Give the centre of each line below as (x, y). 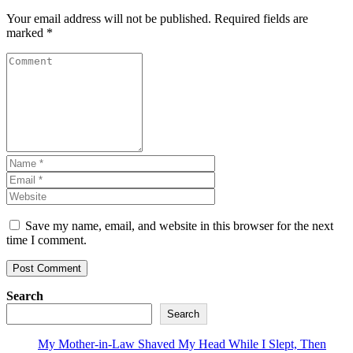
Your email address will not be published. (109, 18)
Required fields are (261, 18)
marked (26, 32)
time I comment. (46, 240)
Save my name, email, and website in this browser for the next (179, 225)
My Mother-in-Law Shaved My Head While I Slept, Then (182, 344)
